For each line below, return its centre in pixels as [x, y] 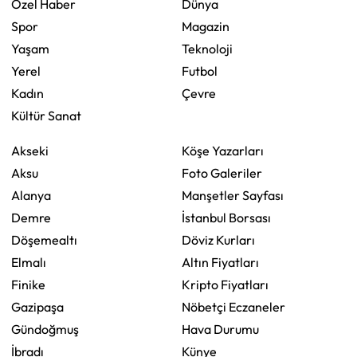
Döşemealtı [44, 240]
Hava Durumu [220, 330]
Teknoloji [207, 49]
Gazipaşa [37, 307]
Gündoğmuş [45, 330]
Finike [28, 285]
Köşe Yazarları [223, 151]
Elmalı [29, 263]
